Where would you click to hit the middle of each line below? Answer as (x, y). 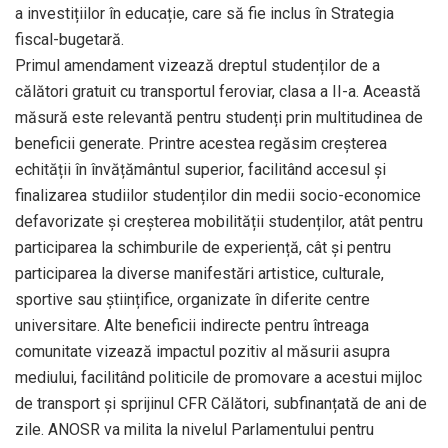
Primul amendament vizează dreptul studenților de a (197, 66)
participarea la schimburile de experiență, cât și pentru (203, 248)
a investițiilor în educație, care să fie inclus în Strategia (204, 14)
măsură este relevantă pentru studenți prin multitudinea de (219, 118)
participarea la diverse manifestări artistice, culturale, (199, 274)
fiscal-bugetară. (69, 40)
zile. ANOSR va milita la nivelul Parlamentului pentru (194, 430)
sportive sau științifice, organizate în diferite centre (192, 300)
